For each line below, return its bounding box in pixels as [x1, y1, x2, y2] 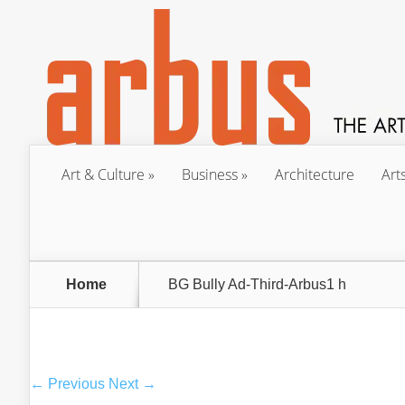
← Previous [30, 376, 105, 391]
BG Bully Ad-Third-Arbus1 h [168, 277, 346, 292]
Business [182, 165, 238, 184]
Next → [108, 376, 156, 391]
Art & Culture [61, 165, 145, 184]
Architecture [275, 165, 354, 184]
